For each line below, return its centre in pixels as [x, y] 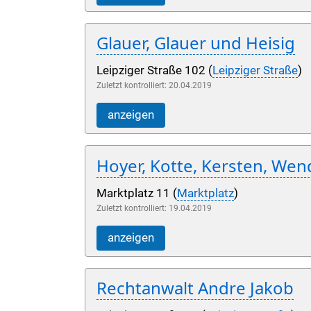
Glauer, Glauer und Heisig [196, 43]
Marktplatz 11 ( [137, 193]
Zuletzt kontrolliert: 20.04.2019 [154, 86]
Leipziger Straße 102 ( [154, 71]
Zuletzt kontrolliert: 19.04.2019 [154, 208]
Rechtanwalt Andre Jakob [195, 287]
